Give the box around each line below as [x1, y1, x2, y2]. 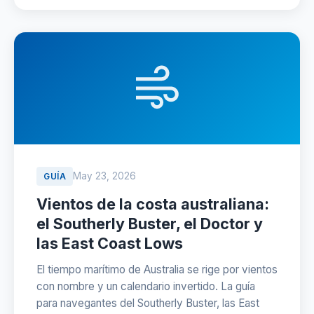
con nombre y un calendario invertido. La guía [36, 280, 255, 293]
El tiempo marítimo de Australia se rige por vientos [36, 263, 278, 276]
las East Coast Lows [36, 234, 183, 252]
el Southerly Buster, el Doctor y [36, 214, 263, 233]
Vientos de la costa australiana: [36, 195, 269, 213]
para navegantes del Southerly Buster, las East [36, 296, 259, 310]
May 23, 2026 [73, 170, 136, 182]
